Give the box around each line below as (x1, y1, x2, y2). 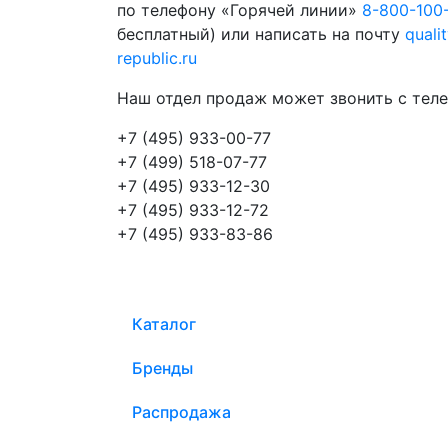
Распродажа (132, 401, 231, 422)
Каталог (132, 313, 196, 334)
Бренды (132, 357, 193, 378)
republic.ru (117, 47, 197, 68)
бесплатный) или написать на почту (117, 23, 405, 44)
